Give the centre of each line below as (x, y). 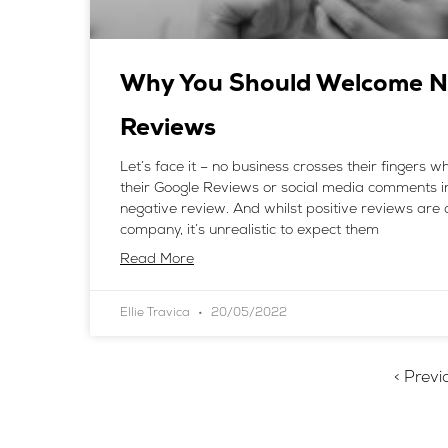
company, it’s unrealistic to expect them (249, 230)
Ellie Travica (156, 312)
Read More (157, 259)
